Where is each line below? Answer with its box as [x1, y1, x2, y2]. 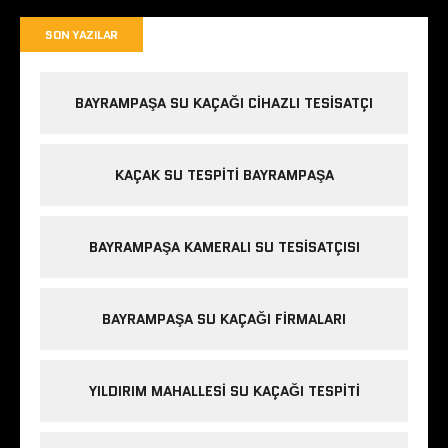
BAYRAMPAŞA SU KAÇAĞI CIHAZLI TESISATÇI [75, 93, 373, 114]
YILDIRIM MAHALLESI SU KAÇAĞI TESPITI [88, 381, 360, 402]
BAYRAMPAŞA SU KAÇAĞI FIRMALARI [102, 309, 346, 330]
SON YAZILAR [45, 26, 118, 44]
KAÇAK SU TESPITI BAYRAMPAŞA [114, 165, 334, 186]
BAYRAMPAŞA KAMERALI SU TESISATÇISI [88, 237, 360, 258]
